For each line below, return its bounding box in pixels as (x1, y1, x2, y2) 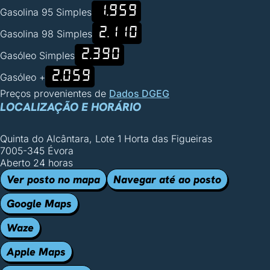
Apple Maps (7, 245, 66, 259)
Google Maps (7, 196, 72, 210)
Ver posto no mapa (7, 172, 100, 186)
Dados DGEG (109, 87, 169, 99)
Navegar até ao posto (113, 172, 221, 186)
